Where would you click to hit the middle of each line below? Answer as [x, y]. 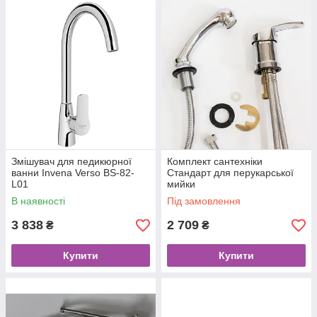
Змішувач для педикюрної [71, 161]
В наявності [38, 201]
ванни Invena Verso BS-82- [73, 173]
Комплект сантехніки [215, 161]
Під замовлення [204, 201]
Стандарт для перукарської [230, 173]
